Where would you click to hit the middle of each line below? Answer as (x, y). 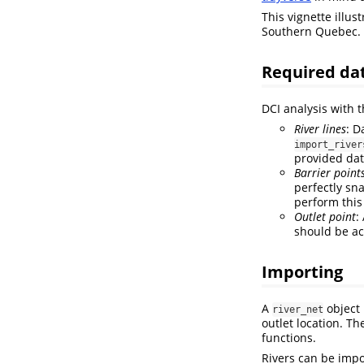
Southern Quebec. (311, 32)
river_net (298, 309)
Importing (302, 271)
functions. (289, 337)
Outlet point (325, 217)
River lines (320, 129)
